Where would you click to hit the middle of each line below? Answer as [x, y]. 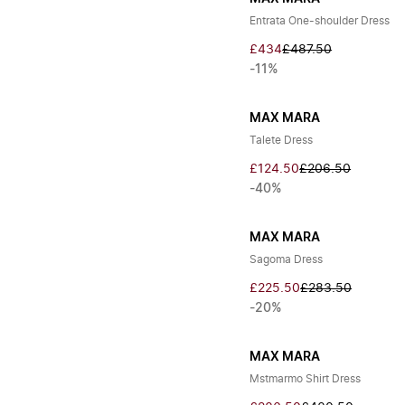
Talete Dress [282, 140]
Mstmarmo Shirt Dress [306, 379]
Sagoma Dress [287, 259]
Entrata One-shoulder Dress [320, 21]
